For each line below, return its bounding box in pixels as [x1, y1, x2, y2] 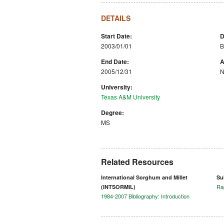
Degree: [101, 108, 124, 117]
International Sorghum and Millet [101, 173, 187, 181]
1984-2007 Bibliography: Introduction [101, 192, 189, 200]
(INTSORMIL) [101, 183, 135, 190]
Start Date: [101, 31, 132, 40]
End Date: [101, 57, 129, 66]
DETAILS [101, 13, 130, 23]
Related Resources [101, 156, 173, 167]
